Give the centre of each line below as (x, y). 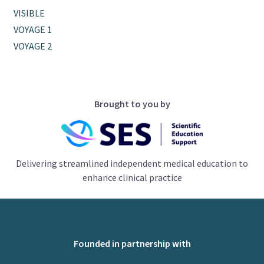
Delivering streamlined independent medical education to (132, 164)
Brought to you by (132, 103)
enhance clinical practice (132, 178)
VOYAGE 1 (33, 29)
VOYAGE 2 (33, 46)
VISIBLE (29, 13)
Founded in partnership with (132, 244)
